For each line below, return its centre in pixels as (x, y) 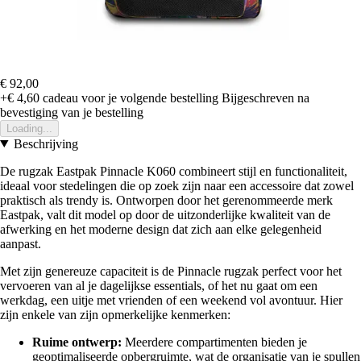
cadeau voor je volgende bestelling (129, 98)
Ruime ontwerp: (77, 342)
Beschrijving (46, 143)
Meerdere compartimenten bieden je (214, 342)
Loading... (29, 128)
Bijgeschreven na (266, 98)
